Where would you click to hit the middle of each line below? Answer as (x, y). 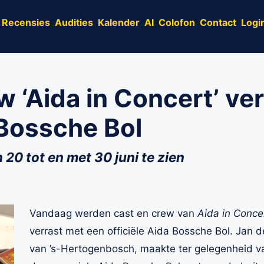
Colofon (177, 22)
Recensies (26, 22)
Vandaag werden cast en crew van (113, 213)
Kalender (119, 22)
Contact (218, 22)
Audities (74, 22)
